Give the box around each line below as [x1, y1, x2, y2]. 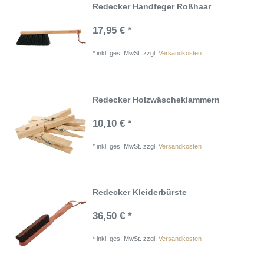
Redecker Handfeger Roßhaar [93, 2, 212, 12]
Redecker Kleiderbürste [93, 187, 187, 197]
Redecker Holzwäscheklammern [93, 94, 220, 104]
